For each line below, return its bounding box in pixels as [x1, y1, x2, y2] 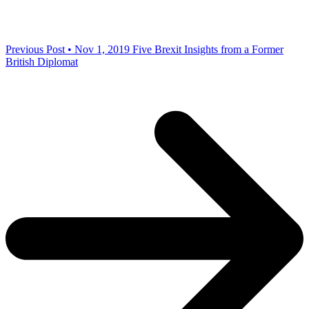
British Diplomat [6, 56, 78, 68]
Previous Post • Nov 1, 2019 [6, 43, 130, 56]
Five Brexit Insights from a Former [132, 43, 283, 56]
